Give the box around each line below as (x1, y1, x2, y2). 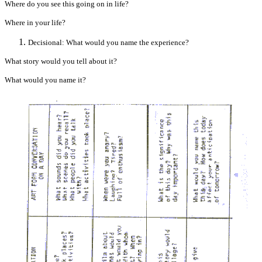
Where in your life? (5, 18, 65, 27)
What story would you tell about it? (5, 57, 117, 65)
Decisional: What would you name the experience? (28, 38, 189, 47)
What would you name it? (5, 75, 86, 84)
